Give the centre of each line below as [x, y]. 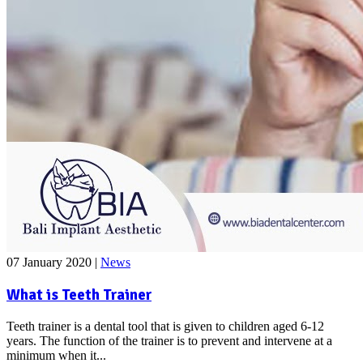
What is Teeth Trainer [79, 294]
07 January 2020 [51, 263]
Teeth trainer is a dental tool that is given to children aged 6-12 [165, 326]
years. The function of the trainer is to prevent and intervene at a [169, 340]
